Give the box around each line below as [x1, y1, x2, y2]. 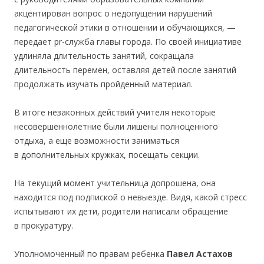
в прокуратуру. [14, 219, 73, 231]
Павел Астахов [167, 247, 233, 259]
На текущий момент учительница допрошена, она [14, 177, 216, 189]
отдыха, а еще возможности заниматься [14, 134, 179, 146]
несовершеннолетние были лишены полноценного [14, 120, 218, 132]
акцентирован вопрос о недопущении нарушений [14, 7, 212, 19]
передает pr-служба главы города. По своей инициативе [14, 35, 242, 47]
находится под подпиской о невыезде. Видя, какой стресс [14, 191, 247, 203]
